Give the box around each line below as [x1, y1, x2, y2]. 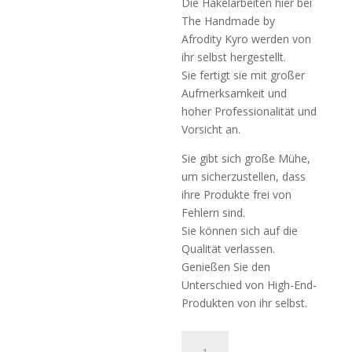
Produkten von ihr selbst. [181, 295, 308, 310]
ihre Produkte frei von [181, 187, 292, 202]
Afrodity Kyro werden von [181, 31, 312, 46]
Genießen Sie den [181, 259, 271, 274]
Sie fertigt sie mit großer [181, 68, 306, 82]
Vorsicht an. [181, 122, 241, 137]
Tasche [181, 332, 218, 346]
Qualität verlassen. [181, 241, 276, 256]
